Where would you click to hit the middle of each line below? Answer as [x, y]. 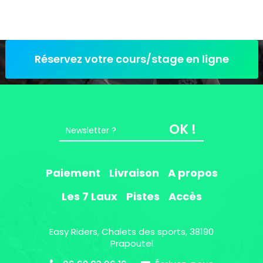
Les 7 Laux [89, 196]
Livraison [134, 173]
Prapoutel [131, 243]
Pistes [143, 196]
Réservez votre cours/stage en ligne [131, 59]
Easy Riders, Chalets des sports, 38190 [131, 232]
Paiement [73, 173]
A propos [193, 173]
